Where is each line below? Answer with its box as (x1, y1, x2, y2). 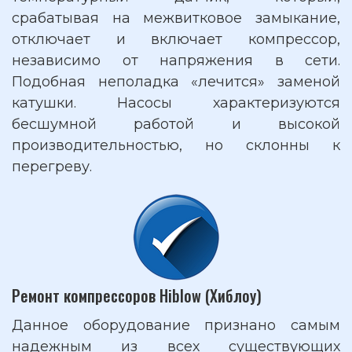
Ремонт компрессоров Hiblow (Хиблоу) (12, 284, 262, 307)
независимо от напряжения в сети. (12, 52, 340, 69)
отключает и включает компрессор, (12, 31, 340, 48)
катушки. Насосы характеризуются (12, 94, 340, 112)
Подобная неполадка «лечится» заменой (12, 73, 340, 90)
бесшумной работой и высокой (12, 115, 340, 133)
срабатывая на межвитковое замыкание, (12, 9, 340, 27)
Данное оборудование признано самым (12, 317, 340, 334)
